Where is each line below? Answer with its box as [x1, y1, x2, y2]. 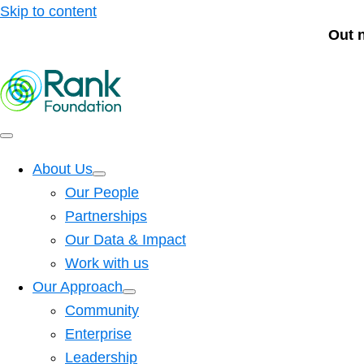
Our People [65, 184, 139, 201]
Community [65, 302, 139, 318]
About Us [32, 161, 93, 177]
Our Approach [32, 279, 123, 295]
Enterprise [65, 326, 132, 342]
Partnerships [65, 208, 147, 224]
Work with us [65, 255, 149, 271]
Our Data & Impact [65, 232, 186, 248]
